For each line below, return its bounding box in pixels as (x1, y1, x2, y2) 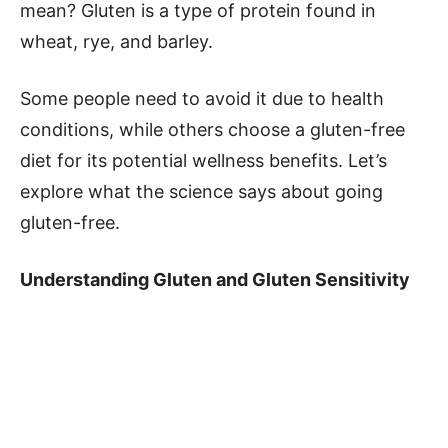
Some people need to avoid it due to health (20, 88, 384, 109)
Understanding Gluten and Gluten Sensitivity (20, 269, 410, 290)
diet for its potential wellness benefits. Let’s (20, 150, 387, 171)
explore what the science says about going (20, 181, 383, 202)
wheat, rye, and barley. (20, 31, 213, 52)
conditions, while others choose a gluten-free (20, 119, 405, 140)
